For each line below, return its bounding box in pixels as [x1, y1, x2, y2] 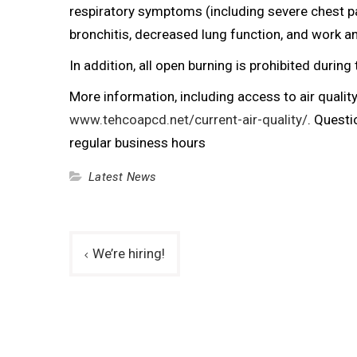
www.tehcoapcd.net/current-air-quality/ [69, 111, 308, 127]
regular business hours [69, 134, 206, 151]
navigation [69, 260, 163, 286]
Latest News [88, 169, 157, 184]
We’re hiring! [92, 245, 165, 261]
